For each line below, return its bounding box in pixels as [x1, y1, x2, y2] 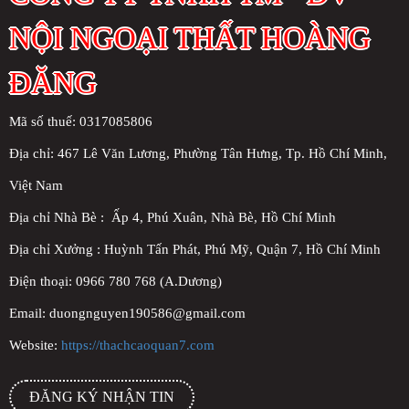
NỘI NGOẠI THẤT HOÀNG [9, 21, 371, 55]
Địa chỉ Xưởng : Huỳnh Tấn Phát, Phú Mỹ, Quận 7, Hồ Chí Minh [9, 241, 381, 257]
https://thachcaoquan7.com [61, 337, 215, 352]
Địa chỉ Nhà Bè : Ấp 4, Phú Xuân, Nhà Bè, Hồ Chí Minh [9, 209, 336, 225]
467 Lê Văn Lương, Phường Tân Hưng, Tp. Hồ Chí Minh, [58, 145, 387, 161]
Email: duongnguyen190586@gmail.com [9, 305, 246, 320]
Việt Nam [9, 177, 63, 193]
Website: [9, 337, 61, 352]
